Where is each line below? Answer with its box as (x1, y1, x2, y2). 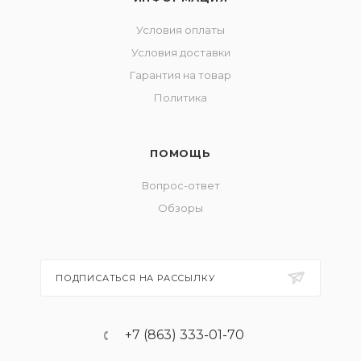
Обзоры (158, 201, 203, 214)
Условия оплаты (136, 23, 225, 36)
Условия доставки (131, 46, 230, 59)
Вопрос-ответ (141, 179, 220, 192)
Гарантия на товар (130, 68, 231, 81)
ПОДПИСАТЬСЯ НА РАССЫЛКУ (56, 272, 215, 284)
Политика (154, 91, 207, 104)
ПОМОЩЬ (150, 147, 211, 160)
